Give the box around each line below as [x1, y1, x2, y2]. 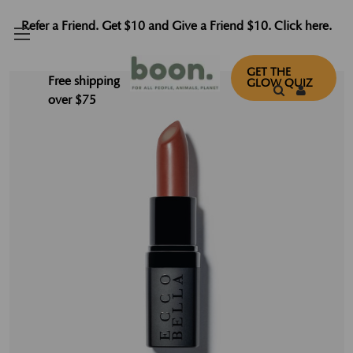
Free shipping [48, 74, 120, 88]
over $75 [48, 93, 96, 107]
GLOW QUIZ [247, 77, 314, 90]
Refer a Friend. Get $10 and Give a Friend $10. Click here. [21, 19, 332, 33]
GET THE [247, 66, 292, 79]
